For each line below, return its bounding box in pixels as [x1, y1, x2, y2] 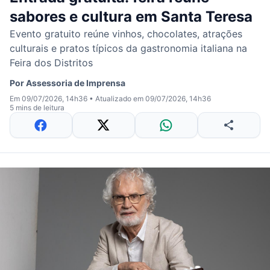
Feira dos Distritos [10, 57, 93, 69]
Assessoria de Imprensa [26, 78, 125, 88]
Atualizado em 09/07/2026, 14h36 [95, 94, 211, 103]
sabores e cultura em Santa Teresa [10, 8, 253, 25]
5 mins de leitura [10, 103, 64, 112]
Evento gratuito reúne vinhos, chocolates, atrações [10, 28, 242, 40]
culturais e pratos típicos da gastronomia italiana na [10, 42, 247, 54]
